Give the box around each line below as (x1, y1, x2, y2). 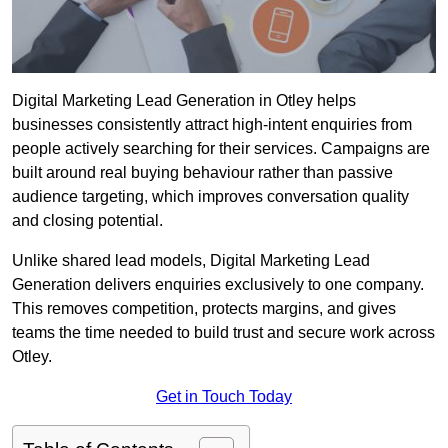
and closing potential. (12, 212, 163, 230)
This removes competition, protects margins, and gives (12, 300, 396, 318)
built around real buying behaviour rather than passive (12, 164, 393, 182)
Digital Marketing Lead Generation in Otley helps (12, 92, 356, 110)
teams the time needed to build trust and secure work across (12, 324, 435, 342)
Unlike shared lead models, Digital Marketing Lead (12, 252, 370, 270)
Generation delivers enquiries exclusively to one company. (12, 276, 424, 294)
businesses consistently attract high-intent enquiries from (12, 116, 412, 134)
